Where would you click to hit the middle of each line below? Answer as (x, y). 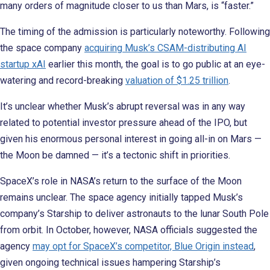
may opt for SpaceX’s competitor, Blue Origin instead (143, 246)
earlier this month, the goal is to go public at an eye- (155, 64)
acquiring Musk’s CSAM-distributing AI (165, 48)
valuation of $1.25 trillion (177, 80)
